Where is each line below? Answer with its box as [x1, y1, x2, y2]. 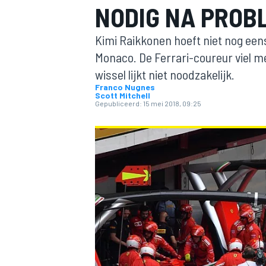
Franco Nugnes [95, 82, 155, 92]
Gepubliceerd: [95, 99, 142, 107]
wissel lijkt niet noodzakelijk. [95, 66, 235, 82]
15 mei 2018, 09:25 [143, 99, 201, 107]
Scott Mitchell [95, 90, 150, 100]
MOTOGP [93, 122, 126, 134]
